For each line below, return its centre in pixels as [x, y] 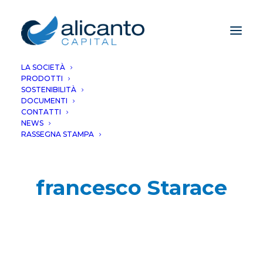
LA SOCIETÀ [43, 67]
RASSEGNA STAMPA [58, 134]
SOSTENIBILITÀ [49, 90]
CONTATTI [41, 112]
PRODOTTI [42, 78]
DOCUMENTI [44, 101]
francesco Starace [131, 188]
